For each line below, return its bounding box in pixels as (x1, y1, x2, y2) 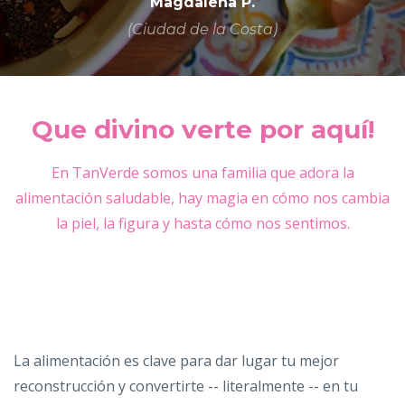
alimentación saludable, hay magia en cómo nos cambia (15, 187, 390, 208)
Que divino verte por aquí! (31, 113, 374, 145)
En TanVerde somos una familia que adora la (51, 162, 354, 183)
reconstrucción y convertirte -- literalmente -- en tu (14, 375, 358, 396)
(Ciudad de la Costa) (127, 20, 278, 38)
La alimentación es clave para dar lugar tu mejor (14, 350, 339, 371)
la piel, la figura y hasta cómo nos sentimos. (55, 212, 350, 233)
